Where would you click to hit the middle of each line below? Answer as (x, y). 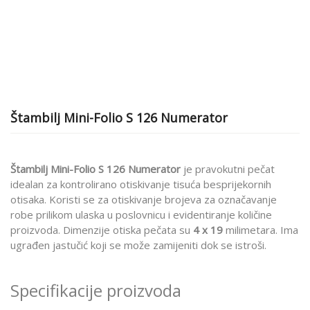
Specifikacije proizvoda (96, 290)
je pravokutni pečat (228, 169)
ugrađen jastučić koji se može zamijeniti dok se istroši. (138, 245)
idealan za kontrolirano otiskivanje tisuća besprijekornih (141, 184)
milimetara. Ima (262, 230)
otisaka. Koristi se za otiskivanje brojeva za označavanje (144, 199)
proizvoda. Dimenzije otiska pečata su (100, 230)
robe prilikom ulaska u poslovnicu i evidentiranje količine (141, 215)
